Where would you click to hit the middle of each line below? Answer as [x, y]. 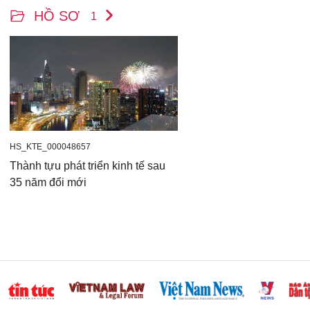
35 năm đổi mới [48, 182]
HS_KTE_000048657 [50, 146]
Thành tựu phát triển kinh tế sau [88, 165]
